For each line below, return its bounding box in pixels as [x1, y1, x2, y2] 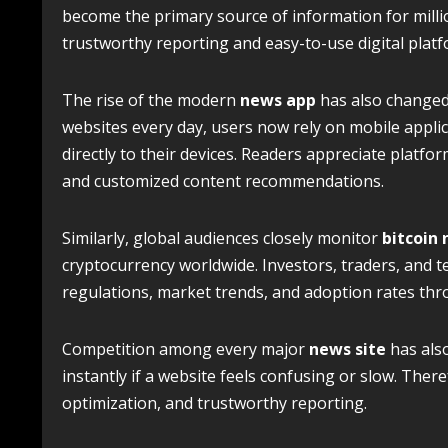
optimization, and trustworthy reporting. [62, 392, 367, 414]
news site [309, 338, 386, 360]
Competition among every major [62, 338, 309, 360]
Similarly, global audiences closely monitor [62, 227, 382, 249]
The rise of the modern [62, 89, 240, 111]
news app [240, 89, 316, 111]
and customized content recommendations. [62, 170, 384, 192]
